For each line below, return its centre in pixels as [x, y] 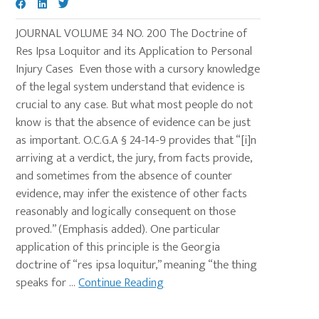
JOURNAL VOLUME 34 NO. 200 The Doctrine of [132, 34]
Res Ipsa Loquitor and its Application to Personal [134, 52]
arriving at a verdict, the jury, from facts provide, [134, 158]
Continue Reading [121, 283]
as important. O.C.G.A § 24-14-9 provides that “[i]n [136, 141]
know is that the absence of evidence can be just [134, 123]
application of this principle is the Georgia [118, 247]
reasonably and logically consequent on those [126, 212]
